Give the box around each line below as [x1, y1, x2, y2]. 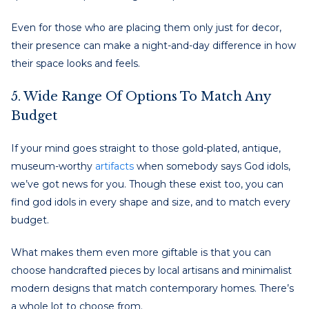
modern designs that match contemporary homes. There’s [11, 281, 294, 295]
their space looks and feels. [11, 57, 140, 70]
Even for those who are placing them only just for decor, [11, 21, 281, 34]
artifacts [95, 159, 134, 172]
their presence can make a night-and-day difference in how [11, 39, 296, 52]
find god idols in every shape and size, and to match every [11, 195, 290, 208]
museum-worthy [11, 159, 95, 172]
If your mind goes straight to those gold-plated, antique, [11, 141, 281, 154]
